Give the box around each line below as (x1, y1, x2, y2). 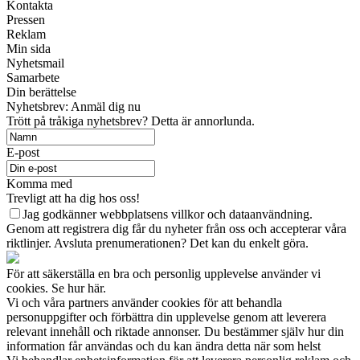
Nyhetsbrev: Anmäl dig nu (6, 100, 141, 114)
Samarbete (6, 71, 59, 85)
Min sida (6, 42, 51, 56)
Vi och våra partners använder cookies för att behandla (6, 296, 282, 310)
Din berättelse (6, 85, 76, 100)
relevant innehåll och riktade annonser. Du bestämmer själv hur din (6, 325, 344, 339)
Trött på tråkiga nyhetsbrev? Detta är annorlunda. (6, 114, 255, 129)
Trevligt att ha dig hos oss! (6, 191, 140, 206)
